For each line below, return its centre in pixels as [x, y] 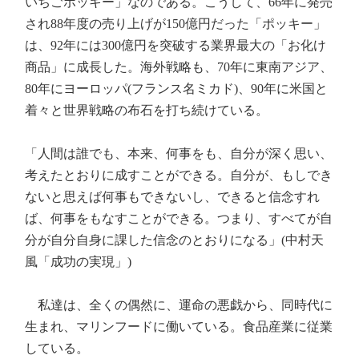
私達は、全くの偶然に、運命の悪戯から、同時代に [179, 305]
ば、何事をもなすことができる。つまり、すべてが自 [179, 218]
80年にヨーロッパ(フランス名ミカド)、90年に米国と [177, 89]
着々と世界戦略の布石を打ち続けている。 [147, 110]
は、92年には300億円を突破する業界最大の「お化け [176, 45]
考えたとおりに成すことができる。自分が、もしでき [179, 175]
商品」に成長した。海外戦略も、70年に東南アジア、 [179, 67]
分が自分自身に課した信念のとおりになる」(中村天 [175, 240]
